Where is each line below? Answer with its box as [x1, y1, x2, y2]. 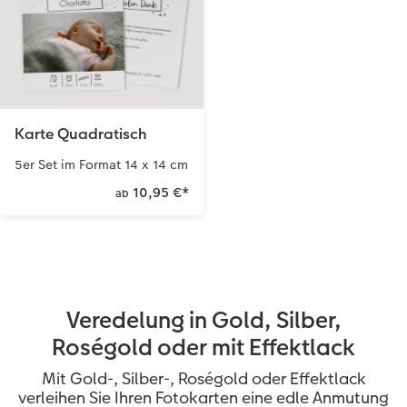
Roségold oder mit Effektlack [52, 332, 355, 364]
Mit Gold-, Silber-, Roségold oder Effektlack [41, 367, 366, 391]
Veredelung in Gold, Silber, [65, 304, 342, 337]
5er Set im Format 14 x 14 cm [15, 155, 188, 174]
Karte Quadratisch [15, 124, 147, 145]
